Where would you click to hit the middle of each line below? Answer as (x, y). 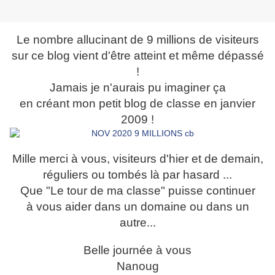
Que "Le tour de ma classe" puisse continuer (137, 191)
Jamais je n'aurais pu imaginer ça (137, 88)
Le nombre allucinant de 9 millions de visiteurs (137, 40)
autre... (137, 223)
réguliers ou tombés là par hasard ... (137, 175)
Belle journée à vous (137, 250)
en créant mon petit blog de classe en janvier (137, 104)
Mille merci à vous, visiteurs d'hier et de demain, (137, 159)
